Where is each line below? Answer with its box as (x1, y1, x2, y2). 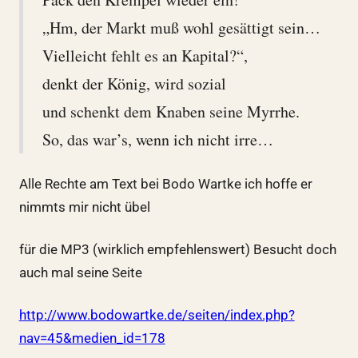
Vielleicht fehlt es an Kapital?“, (42, 44, 248, 66)
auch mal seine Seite (18, 264, 142, 280)
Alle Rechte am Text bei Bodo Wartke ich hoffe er (18, 175, 312, 192)
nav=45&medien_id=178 (18, 329, 165, 346)
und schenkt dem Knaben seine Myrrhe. (42, 100, 300, 122)
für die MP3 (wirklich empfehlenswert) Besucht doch (18, 241, 336, 257)
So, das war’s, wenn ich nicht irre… (42, 128, 273, 150)
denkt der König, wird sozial (42, 72, 226, 94)
